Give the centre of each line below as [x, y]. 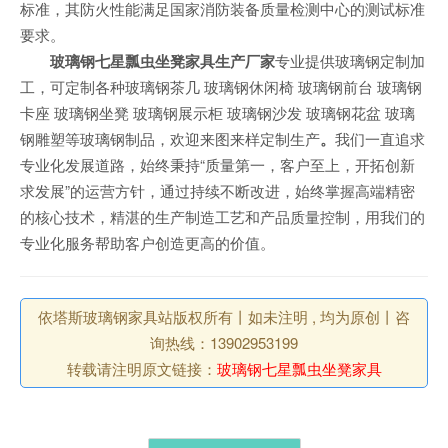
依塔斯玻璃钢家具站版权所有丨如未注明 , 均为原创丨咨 [224, 316]
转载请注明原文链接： [141, 368]
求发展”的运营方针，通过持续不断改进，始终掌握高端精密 [217, 190]
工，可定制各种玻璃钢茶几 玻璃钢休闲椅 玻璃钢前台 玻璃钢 [221, 86]
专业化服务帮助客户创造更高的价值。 [147, 242]
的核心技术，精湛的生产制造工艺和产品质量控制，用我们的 [222, 216]
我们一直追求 [380, 138]
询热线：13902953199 [224, 342]
